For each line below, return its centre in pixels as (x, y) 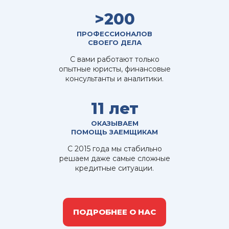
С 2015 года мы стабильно (114, 148)
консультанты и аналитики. (114, 78)
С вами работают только (114, 59)
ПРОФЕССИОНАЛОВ (114, 33)
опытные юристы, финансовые (114, 69)
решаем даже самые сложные (114, 158)
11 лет (114, 108)
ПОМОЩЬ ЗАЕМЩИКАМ (114, 132)
